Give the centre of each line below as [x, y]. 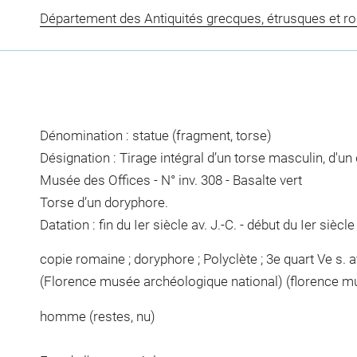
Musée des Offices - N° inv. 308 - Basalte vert [171, 180]
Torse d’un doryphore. [104, 202]
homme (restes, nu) [97, 316]
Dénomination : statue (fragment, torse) [155, 135]
